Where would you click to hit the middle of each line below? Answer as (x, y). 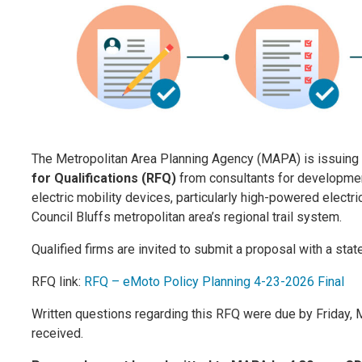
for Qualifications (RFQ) (104, 178)
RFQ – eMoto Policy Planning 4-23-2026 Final (214, 282)
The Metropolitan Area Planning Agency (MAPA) (168, 159)
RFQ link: (58, 282)
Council (54, 217)
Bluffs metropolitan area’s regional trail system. (209, 217)
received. (57, 333)
